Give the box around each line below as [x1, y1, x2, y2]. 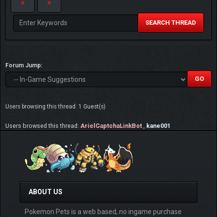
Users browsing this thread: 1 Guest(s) [5, 103, 106, 110]
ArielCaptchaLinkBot [80, 122, 142, 129]
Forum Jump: [5, 62, 42, 69]
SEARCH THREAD [145, 18, 196, 26]
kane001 [146, 122, 170, 129]
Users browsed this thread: [5, 122, 80, 129]
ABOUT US [29, 187, 62, 196]
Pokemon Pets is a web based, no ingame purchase [25, 207, 182, 216]
